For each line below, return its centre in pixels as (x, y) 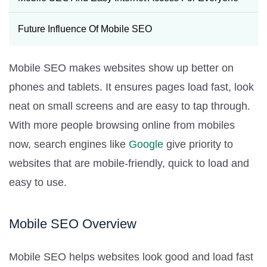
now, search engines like (69, 144)
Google (146, 144)
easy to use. (38, 182)
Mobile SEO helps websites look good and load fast (131, 257)
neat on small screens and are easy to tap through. (130, 106)
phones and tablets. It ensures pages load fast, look (131, 87)
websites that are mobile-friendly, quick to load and (129, 163)
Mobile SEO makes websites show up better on (121, 68)
